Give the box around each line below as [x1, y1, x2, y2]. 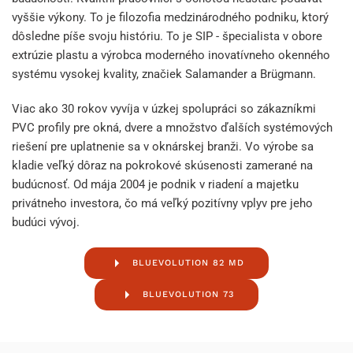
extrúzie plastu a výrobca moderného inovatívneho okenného [12, 47, 330, 62]
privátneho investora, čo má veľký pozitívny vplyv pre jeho [12, 195, 313, 210]
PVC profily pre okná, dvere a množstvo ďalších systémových [12, 120, 333, 135]
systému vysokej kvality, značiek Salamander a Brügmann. [12, 66, 316, 81]
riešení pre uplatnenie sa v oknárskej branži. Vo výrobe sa [12, 139, 314, 154]
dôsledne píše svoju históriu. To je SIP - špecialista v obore [12, 28, 322, 43]
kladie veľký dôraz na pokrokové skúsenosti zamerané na [12, 158, 313, 173]
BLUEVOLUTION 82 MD [132, 257, 244, 268]
